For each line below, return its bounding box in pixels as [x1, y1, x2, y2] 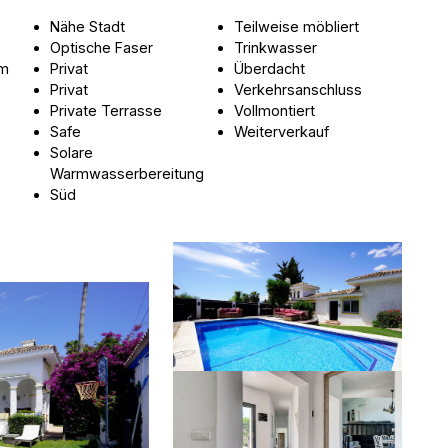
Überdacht [234, 60, 306, 78]
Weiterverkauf [234, 123, 330, 141]
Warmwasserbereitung [50, 165, 205, 183]
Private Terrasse [50, 102, 163, 120]
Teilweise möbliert [234, 18, 360, 36]
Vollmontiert [234, 102, 316, 120]
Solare [50, 144, 94, 162]
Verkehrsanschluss [234, 81, 363, 99]
